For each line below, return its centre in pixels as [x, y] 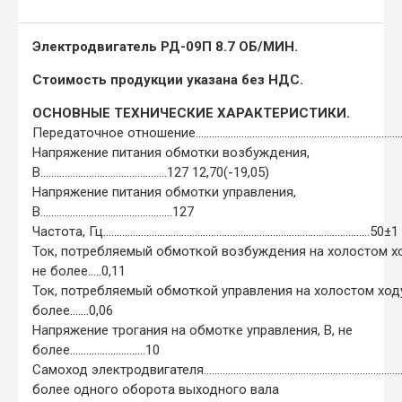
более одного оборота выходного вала [156, 389]
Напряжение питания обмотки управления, [164, 192]
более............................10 [96, 350]
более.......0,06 [73, 310]
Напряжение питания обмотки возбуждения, [171, 152]
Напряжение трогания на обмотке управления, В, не [192, 330]
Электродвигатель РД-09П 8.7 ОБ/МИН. [165, 46]
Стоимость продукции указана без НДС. [168, 79]
